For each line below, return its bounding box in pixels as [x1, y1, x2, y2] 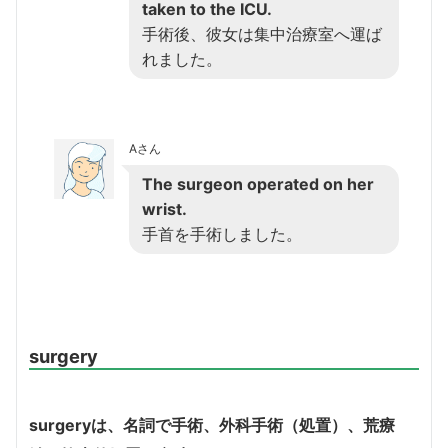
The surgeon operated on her [142, 173, 374, 194]
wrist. [142, 198, 191, 219]
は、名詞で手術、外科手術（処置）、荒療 [91, 414, 395, 435]
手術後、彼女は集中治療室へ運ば [142, 23, 382, 44]
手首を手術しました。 [142, 223, 302, 244]
